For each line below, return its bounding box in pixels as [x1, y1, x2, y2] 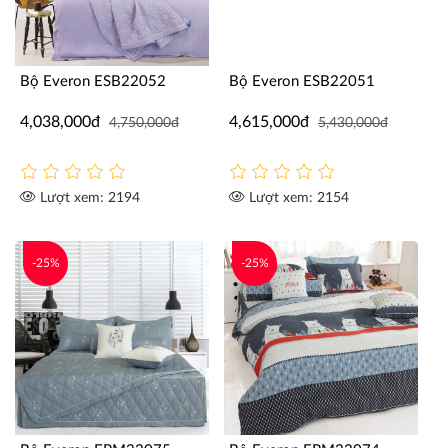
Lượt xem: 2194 [36, 191, 140, 205]
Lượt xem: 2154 [245, 191, 349, 205]
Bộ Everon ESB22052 [20, 74, 166, 89]
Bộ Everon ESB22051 [229, 74, 375, 89]
